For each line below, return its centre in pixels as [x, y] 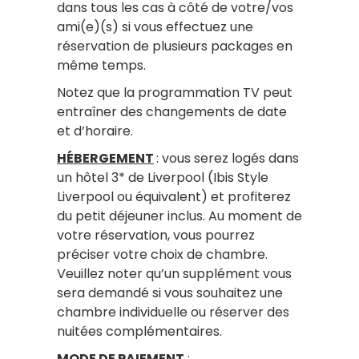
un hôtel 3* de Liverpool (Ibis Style [163, 177]
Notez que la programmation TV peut [175, 92]
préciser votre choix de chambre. [162, 254]
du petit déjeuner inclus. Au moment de [179, 216]
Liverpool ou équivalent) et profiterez [174, 196]
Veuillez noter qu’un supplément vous [174, 273]
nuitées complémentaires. [139, 331]
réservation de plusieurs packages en [175, 46]
